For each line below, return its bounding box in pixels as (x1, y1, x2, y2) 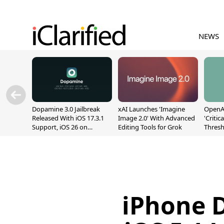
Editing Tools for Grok (118, 122, 182, 131)
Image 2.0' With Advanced (118, 113, 195, 122)
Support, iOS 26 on (32, 122, 87, 131)
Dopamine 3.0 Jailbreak (32, 104, 100, 113)
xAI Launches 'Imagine (118, 104, 185, 113)
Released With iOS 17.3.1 (32, 113, 104, 122)
